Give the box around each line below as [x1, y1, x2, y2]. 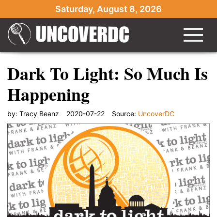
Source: [112, 109, 138, 118]
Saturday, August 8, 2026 [55, 4, 162, 14]
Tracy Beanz [19, 109, 59, 118]
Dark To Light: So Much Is [7, 61, 208, 86]
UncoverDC [138, 109, 174, 118]
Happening [7, 81, 90, 107]
